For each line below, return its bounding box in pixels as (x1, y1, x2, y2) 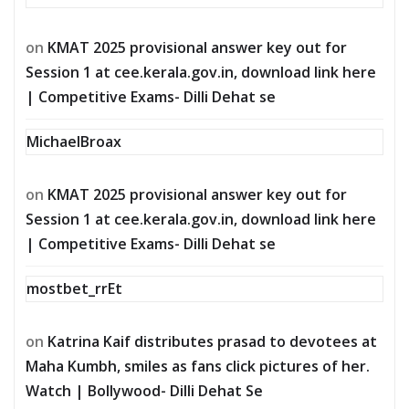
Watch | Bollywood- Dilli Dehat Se (26, 381, 263, 402)
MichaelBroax (26, 131, 121, 152)
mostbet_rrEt (26, 278, 122, 299)
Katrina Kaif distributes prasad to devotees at (47, 331, 377, 352)
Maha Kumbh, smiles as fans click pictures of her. (26, 356, 370, 377)
